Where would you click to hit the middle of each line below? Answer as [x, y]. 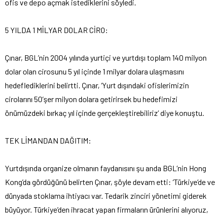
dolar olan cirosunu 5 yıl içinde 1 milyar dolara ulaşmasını [94, 71]
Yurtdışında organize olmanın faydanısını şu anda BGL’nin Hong [106, 168]
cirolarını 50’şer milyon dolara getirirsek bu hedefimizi [91, 99]
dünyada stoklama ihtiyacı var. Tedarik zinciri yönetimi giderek [106, 195]
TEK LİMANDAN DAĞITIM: [48, 140]
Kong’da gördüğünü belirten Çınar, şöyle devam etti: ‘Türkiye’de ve [110, 182]
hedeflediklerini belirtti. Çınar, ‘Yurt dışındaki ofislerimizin [97, 85]
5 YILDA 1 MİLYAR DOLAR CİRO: [56, 30]
